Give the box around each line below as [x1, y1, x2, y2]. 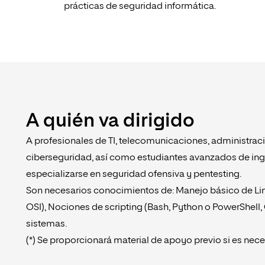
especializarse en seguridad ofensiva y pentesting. [26, 170, 241, 180]
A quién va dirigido [26, 112, 195, 131]
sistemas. [26, 219, 67, 230]
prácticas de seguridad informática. [64, 2, 216, 12]
